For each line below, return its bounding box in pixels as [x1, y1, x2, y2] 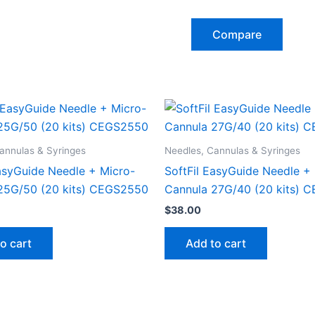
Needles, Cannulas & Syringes [165, 144, 300, 156]
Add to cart [186, 236, 246, 250]
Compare [212, 27, 262, 41]
